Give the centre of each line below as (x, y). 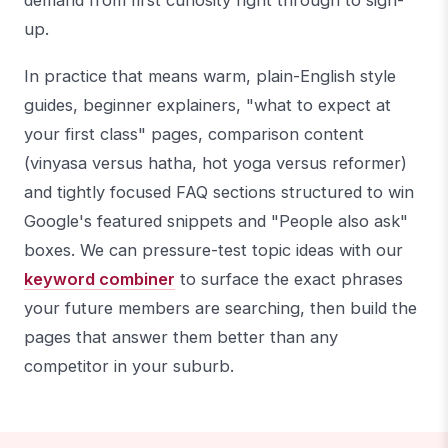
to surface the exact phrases (289, 278)
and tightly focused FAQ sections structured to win (219, 191)
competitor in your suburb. (129, 365)
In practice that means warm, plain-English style (210, 75)
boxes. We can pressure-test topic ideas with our (213, 249)
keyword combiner (99, 278)
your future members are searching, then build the (220, 307)
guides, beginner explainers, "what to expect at (207, 104)
